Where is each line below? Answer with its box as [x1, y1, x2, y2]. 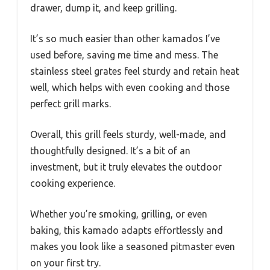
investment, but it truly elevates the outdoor [30, 161, 222, 172]
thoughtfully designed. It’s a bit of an [30, 145, 190, 156]
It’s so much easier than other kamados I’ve [30, 33, 220, 44]
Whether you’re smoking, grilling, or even [30, 208, 207, 219]
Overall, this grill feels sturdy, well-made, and [30, 128, 226, 140]
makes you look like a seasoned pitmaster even [30, 240, 235, 252]
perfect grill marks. [30, 98, 111, 109]
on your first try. [30, 257, 101, 268]
